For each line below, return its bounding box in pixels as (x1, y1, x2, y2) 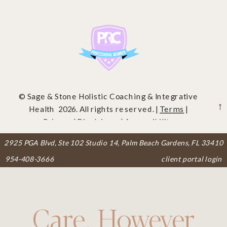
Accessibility (124, 117, 174, 127)
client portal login (161, 155, 222, 163)
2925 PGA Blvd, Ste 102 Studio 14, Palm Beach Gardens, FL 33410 (4, 138, 223, 147)
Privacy (43, 117, 72, 127)
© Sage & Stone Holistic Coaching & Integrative (19, 91, 199, 101)
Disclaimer (77, 117, 119, 127)
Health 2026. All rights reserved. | (29, 104, 160, 113)
